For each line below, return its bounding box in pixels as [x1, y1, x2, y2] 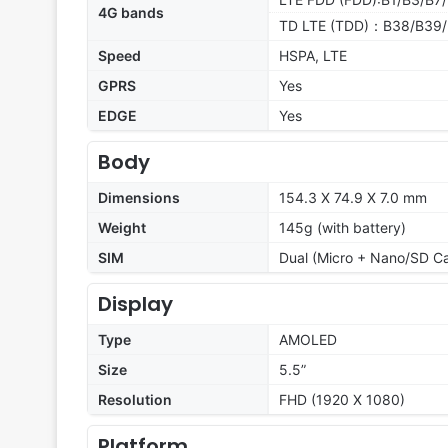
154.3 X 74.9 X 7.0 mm [279, 189, 427, 207]
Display [98, 290, 173, 319]
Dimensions [98, 189, 180, 207]
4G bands [98, 4, 164, 22]
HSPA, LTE [279, 47, 347, 65]
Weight [98, 219, 146, 237]
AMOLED [279, 331, 337, 349]
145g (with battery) [279, 219, 406, 237]
